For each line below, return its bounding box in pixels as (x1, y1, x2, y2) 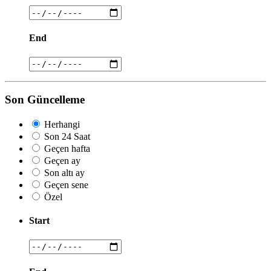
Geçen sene (44, 180, 88, 191)
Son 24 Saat (44, 131, 90, 142)
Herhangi (44, 119, 80, 130)
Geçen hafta (44, 143, 90, 154)
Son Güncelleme (5, 93, 85, 106)
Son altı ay (44, 168, 85, 178)
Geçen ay (44, 155, 80, 166)
